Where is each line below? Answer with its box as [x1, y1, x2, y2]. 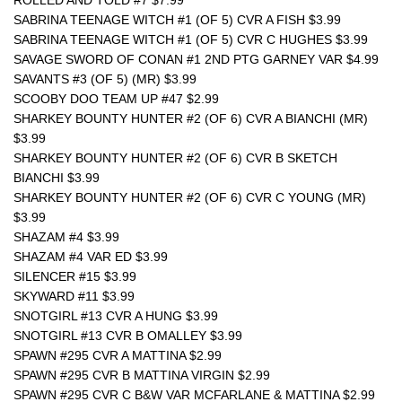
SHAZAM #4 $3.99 [13, 230, 119, 244]
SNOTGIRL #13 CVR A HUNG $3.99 [13, 309, 218, 323]
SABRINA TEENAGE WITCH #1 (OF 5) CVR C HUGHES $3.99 [13, 32, 368, 47]
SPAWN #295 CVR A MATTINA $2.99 [13, 348, 222, 363]
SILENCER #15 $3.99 [13, 269, 136, 284]
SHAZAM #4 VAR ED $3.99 [13, 249, 168, 264]
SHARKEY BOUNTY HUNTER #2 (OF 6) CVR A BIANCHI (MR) [13, 111, 368, 126]
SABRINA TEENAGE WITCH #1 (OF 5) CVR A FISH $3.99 [13, 13, 341, 27]
